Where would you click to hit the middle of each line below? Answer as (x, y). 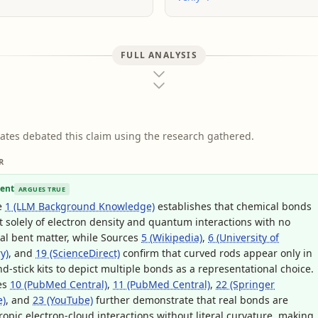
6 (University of (243, 237)
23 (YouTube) (63, 300)
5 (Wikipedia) (172, 237)
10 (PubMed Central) (59, 284)
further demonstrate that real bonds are (191, 300)
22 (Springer (245, 284)
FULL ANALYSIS (159, 55)
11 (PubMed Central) (161, 284)
